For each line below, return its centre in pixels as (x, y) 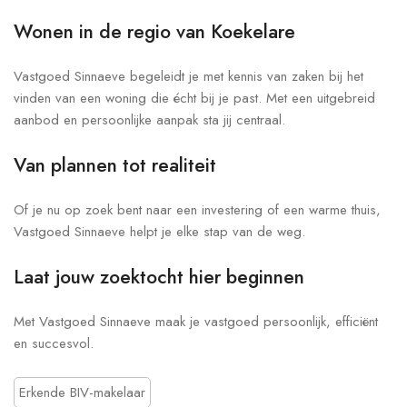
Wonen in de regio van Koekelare (154, 31)
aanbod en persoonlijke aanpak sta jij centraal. (149, 119)
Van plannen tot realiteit (115, 164)
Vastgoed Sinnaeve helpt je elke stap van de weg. (159, 231)
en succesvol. (54, 343)
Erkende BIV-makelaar (82, 392)
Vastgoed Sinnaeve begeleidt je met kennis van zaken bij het (189, 76)
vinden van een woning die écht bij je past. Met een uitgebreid (194, 98)
